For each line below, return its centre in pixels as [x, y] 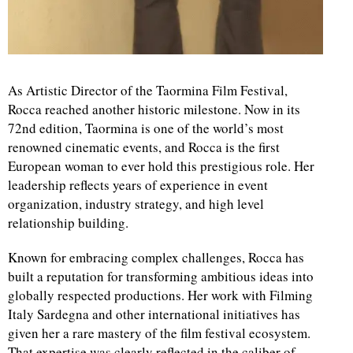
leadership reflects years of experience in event [138, 185]
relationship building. [68, 223]
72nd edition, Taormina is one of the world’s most [146, 128]
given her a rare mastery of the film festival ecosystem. [159, 333]
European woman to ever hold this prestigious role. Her [161, 166]
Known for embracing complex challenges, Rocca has [156, 258]
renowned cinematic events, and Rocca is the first [144, 147]
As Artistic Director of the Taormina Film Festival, [148, 91]
